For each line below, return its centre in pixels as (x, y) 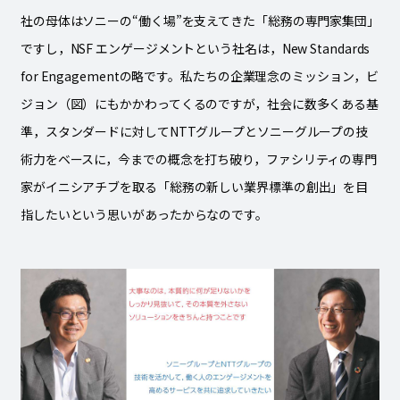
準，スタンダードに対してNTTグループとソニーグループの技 (194, 132)
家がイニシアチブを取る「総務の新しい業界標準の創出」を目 (194, 187)
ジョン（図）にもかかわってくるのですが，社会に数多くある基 (200, 104)
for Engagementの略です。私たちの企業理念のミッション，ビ (199, 76)
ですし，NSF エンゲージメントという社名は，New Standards (195, 49)
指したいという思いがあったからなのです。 (144, 215)
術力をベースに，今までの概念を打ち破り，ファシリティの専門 (199, 159)
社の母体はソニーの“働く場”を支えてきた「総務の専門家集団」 (200, 21)
